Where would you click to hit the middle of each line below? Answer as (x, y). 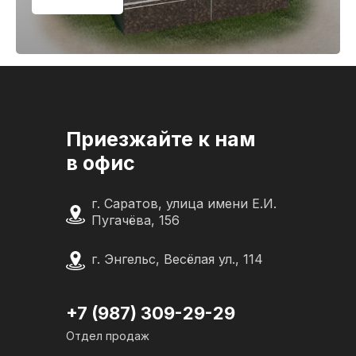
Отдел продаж (108, 336)
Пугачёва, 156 (135, 220)
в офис (101, 163)
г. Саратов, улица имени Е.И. (184, 203)
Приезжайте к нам (161, 139)
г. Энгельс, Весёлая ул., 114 (177, 259)
